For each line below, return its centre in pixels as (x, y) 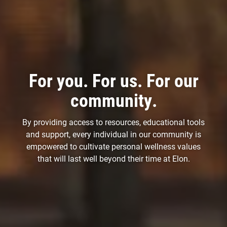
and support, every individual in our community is (113, 134)
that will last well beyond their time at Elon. (113, 158)
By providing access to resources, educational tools (113, 122)
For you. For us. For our (113, 80)
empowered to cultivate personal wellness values (113, 146)
